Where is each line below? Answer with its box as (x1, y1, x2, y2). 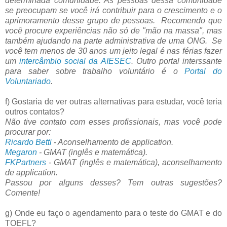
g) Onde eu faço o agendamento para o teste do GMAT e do (5, 208, 222, 217)
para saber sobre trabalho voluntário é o (5, 66, 185, 75)
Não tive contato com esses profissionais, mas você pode (5, 117, 222, 126)
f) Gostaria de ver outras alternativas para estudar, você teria (5, 97, 222, 106)
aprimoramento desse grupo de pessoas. (5, 16, 162, 25)
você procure (5, 26, 55, 35)
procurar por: (5, 127, 51, 136)
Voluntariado (5, 77, 51, 86)
